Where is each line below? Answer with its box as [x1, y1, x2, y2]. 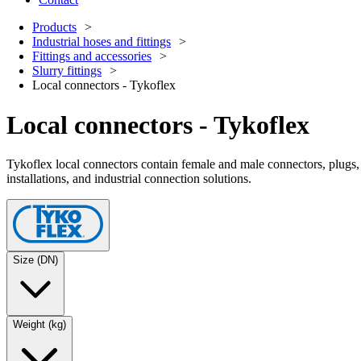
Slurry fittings [32, 64, 102, 78]
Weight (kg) [13, 318, 66, 331]
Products [32, 20, 77, 35]
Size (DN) [13, 254, 58, 267]
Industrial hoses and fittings [32, 35, 171, 49]
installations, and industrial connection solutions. [6, 172, 251, 186]
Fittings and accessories [32, 49, 151, 64]
